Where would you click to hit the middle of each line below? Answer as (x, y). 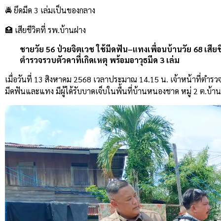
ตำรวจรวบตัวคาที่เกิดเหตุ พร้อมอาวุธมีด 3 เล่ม (100, 60)
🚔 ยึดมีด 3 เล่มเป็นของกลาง (50, 10)
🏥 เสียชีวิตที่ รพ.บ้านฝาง (45, 30)
